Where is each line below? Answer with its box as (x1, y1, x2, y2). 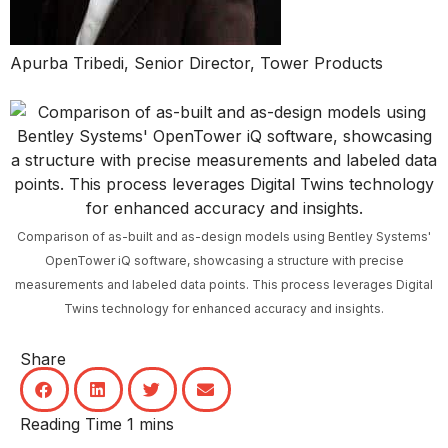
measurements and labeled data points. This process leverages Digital (15, 276, 433, 292)
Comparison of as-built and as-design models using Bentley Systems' (17, 228, 431, 244)
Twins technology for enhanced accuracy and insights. (64, 300, 384, 316)
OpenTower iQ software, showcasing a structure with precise (44, 252, 404, 268)
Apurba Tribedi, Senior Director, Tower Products (10, 52, 383, 73)
